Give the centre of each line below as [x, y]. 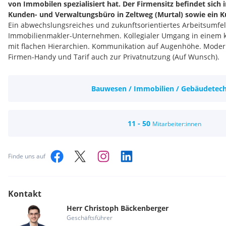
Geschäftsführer [90, 218]
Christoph [101, 208]
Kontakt [25, 194]
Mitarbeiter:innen [177, 124]
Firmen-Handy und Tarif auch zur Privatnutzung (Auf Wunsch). [114, 57]
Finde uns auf [27, 156]
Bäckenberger [145, 208]
